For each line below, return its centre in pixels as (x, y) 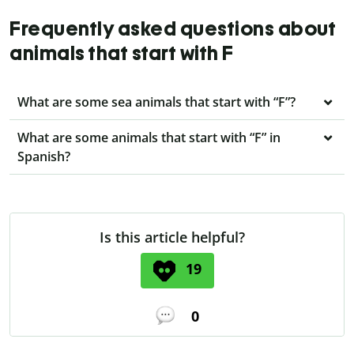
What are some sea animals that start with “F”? (156, 102)
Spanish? (44, 157)
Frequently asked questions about (173, 29)
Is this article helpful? (172, 237)
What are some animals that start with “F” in (149, 138)
